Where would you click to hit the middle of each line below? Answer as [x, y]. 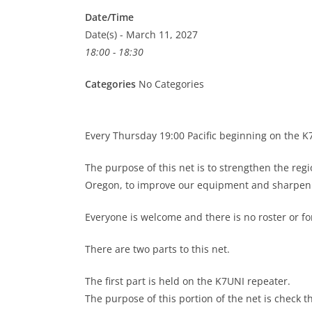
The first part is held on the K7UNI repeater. [188, 281]
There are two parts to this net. [157, 249]
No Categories [170, 84]
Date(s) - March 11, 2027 [141, 34]
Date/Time [109, 17]
